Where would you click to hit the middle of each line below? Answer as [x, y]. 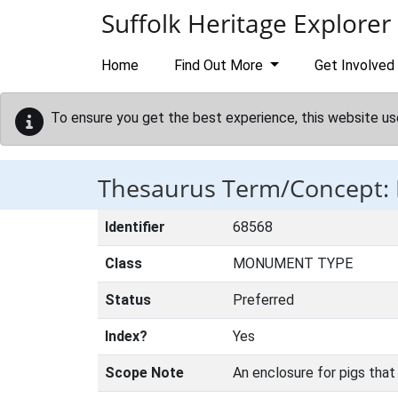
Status [128, 300]
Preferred [263, 300]
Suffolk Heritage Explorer [246, 23]
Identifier [135, 227]
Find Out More [220, 65]
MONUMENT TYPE [293, 263]
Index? [126, 336]
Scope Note [144, 373]
